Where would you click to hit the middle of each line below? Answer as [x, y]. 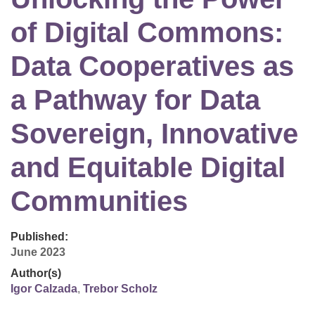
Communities [99, 201]
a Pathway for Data [135, 100]
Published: [39, 237]
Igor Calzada [44, 289]
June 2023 [38, 252]
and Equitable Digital [148, 168]
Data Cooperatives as [152, 66]
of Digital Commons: [147, 33]
